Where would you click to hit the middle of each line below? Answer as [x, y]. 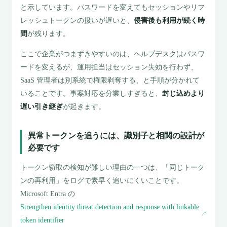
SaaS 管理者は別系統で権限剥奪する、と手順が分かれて [110, 81]
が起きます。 [84, 107]
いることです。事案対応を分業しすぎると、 [91, 94]
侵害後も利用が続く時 [169, 20]
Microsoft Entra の [48, 194]
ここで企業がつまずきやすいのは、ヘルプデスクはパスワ [113, 54]
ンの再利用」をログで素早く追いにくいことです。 [102, 181]
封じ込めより [184, 94]
